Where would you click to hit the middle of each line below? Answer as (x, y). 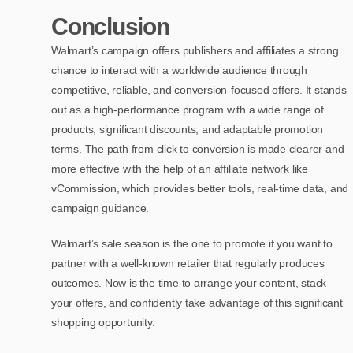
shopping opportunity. (103, 322)
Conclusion (110, 26)
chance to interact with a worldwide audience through (180, 70)
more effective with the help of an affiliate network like (180, 168)
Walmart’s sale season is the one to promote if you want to (192, 243)
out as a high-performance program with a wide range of (188, 109)
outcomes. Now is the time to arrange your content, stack (189, 282)
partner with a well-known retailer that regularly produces (188, 263)
